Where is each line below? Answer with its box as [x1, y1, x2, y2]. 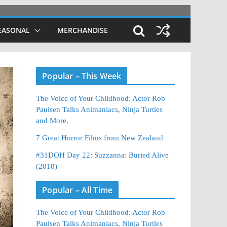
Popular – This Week [42, 70, 122, 82]
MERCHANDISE [57, 25, 108, 35]
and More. [36, 117, 69, 125]
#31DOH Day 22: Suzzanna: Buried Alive [36, 151, 169, 159]
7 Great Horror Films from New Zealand [36, 134, 164, 142]
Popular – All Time [42, 184, 113, 196]
